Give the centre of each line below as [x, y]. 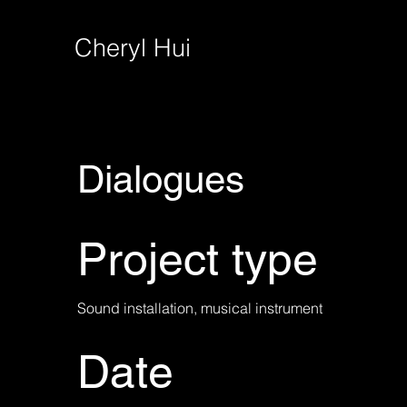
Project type [198, 259]
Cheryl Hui [133, 48]
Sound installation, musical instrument [200, 308]
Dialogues [161, 179]
